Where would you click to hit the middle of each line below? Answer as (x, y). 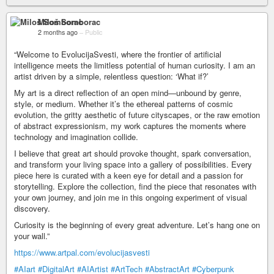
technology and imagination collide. (76, 137)
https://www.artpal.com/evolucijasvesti (82, 252)
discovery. (32, 208)
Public (94, 32)
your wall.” (32, 236)
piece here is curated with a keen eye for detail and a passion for (128, 175)
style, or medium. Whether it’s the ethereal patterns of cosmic (124, 104)
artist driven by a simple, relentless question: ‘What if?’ (111, 76)
